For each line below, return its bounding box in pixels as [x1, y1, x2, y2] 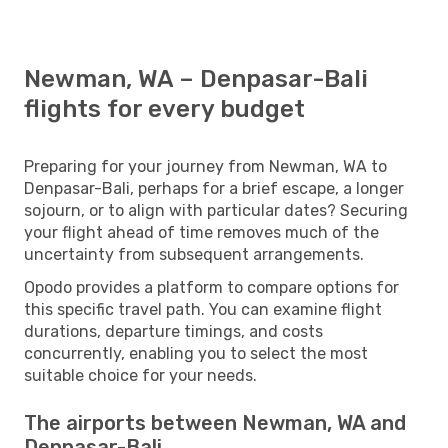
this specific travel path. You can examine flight [24, 299, 382, 319]
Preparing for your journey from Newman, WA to [24, 156, 387, 176]
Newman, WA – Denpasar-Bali [24, 64, 368, 93]
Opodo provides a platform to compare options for [24, 277, 399, 297]
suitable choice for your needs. [24, 365, 257, 385]
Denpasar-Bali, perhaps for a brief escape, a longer [24, 178, 404, 198]
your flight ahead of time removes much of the [24, 222, 379, 242]
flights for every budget [24, 94, 305, 123]
